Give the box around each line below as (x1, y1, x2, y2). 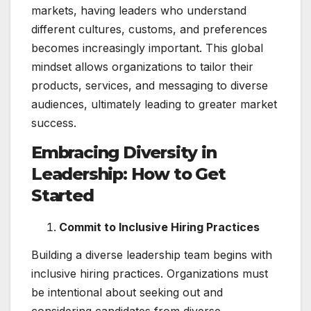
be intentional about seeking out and (31, 285, 223, 300)
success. (31, 115, 76, 130)
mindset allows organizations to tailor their (31, 59, 253, 74)
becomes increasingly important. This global (31, 40, 263, 55)
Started (31, 185, 94, 205)
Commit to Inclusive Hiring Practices (59, 220, 260, 235)
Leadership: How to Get (31, 163, 226, 184)
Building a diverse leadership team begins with (31, 248, 272, 262)
